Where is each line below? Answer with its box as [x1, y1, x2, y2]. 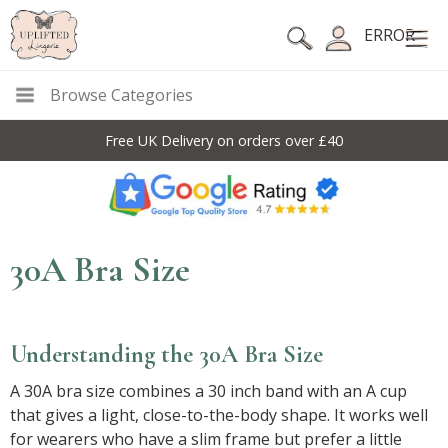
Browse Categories [50, 83, 193, 106]
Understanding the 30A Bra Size [11, 339, 323, 369]
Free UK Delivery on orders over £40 [104, 130, 343, 150]
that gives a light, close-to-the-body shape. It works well [10, 403, 428, 426]
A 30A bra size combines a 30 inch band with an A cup [10, 379, 407, 402]
